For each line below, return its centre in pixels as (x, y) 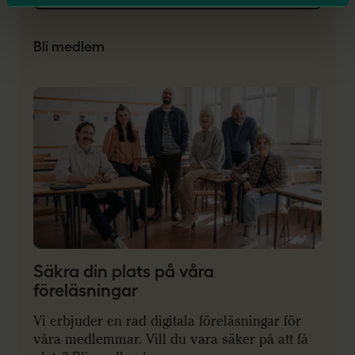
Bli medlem (69, 47)
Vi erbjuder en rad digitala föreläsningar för (167, 322)
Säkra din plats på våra (124, 271)
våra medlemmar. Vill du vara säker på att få (171, 340)
